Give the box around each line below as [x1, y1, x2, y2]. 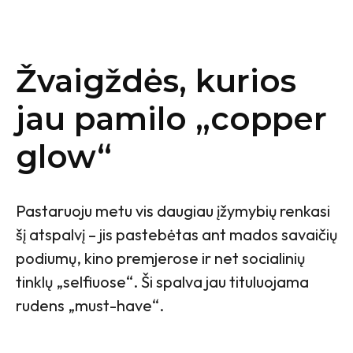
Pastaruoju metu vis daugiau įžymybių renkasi [16, 201, 330, 221]
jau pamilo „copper [16, 99, 327, 138]
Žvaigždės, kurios [16, 61, 296, 100]
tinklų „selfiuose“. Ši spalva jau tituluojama [16, 272, 309, 292]
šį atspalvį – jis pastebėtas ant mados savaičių [16, 225, 337, 244]
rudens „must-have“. [16, 295, 164, 315]
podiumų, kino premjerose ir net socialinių [16, 248, 305, 268]
